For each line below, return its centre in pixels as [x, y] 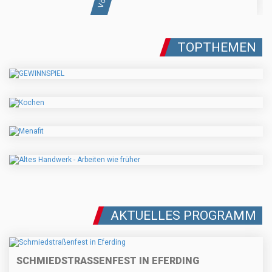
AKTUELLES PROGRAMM [183, 216]
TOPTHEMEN [217, 48]
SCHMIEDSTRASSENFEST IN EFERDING [104, 260]
